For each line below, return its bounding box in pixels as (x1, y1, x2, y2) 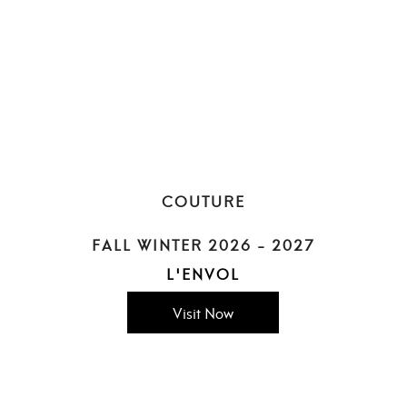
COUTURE (161, 188, 245, 212)
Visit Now (173, 300, 234, 323)
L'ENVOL (166, 261, 241, 284)
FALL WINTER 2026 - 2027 (91, 232, 315, 255)
